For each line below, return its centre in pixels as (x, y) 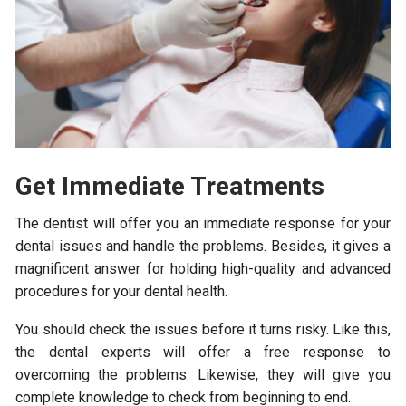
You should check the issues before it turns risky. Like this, (203, 330)
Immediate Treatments (193, 187)
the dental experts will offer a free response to (203, 353)
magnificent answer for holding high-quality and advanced (203, 269)
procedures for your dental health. (122, 292)
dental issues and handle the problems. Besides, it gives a (203, 246)
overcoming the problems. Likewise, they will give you (203, 375)
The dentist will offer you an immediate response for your (203, 224)
